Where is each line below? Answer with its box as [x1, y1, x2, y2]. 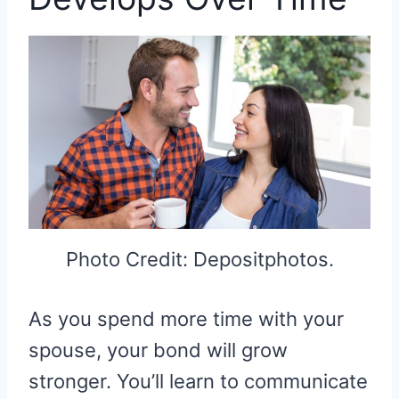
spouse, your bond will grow [28, 338, 288, 362]
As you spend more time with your [28, 307, 344, 331]
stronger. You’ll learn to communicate [28, 370, 368, 394]
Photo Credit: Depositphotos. [65, 248, 334, 272]
